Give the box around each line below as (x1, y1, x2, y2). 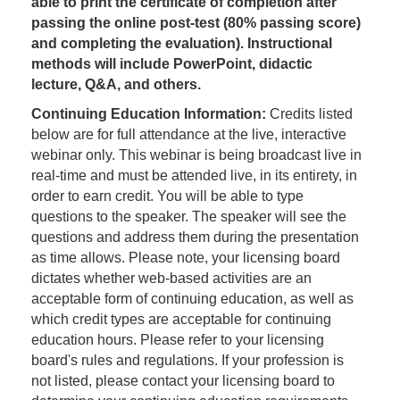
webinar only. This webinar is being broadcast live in (31, 147, 362, 163)
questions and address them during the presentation (31, 229, 359, 246)
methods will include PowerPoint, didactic (31, 56, 312, 72)
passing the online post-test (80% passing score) (31, 15, 361, 31)
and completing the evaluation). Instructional (31, 36, 332, 52)
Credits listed (266, 106, 353, 122)
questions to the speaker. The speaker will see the (31, 209, 346, 225)
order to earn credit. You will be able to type (31, 188, 304, 204)
